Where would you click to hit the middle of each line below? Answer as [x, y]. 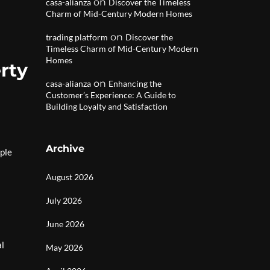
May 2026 [64, 247]
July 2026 [64, 200]
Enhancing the [135, 83]
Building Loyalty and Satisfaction [107, 106]
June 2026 [65, 224]
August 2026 [70, 177]
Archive [65, 149]
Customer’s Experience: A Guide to [111, 95]
